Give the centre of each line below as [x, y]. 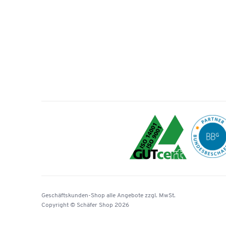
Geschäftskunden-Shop [73, 195]
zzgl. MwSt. [160, 195]
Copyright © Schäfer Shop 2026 [85, 205]
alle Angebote [125, 195]
